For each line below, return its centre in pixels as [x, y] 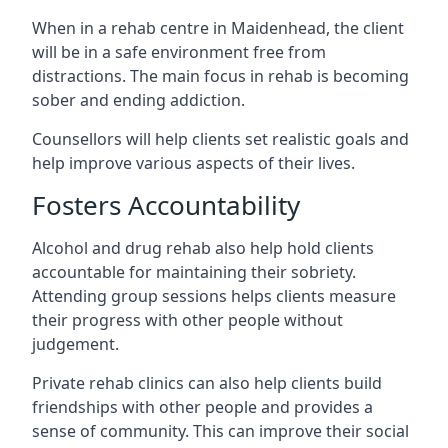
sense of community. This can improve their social [220, 431]
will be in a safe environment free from [179, 52]
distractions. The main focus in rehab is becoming [220, 76]
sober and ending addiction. [138, 100]
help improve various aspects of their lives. [193, 163]
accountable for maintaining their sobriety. [194, 272]
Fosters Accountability [166, 205]
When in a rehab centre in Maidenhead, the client [218, 28]
